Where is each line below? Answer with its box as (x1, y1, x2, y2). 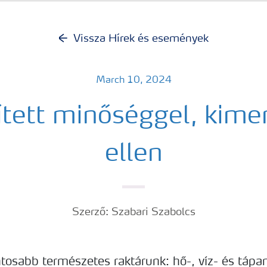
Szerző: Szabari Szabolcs (72, 207, 195, 218)
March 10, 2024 (95, 76, 172, 85)
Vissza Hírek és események (73, 33, 209, 44)
